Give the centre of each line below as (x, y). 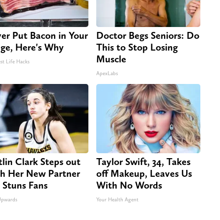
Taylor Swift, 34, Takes (143, 161)
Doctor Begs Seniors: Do (148, 35)
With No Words (129, 185)
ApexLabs (107, 73)
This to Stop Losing (137, 47)
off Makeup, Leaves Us (144, 173)
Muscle (111, 59)
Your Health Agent (117, 199)
